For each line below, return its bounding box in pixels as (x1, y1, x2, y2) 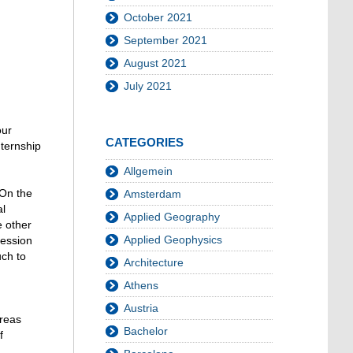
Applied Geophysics (124, 233, 222, 246)
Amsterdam (124, 188, 181, 200)
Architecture (124, 256, 184, 269)
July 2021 (124, 80, 172, 92)
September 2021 (124, 34, 207, 46)
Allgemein (124, 165, 173, 177)
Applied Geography (124, 210, 220, 223)
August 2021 (124, 57, 187, 69)
